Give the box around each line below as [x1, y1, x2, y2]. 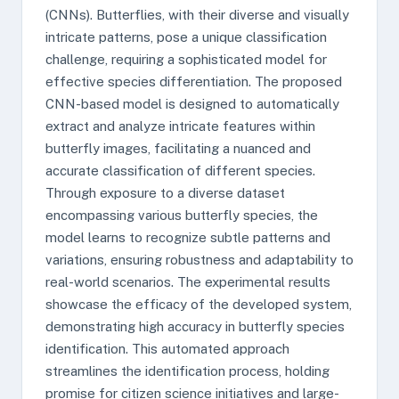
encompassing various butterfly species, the [45, 208, 318, 223]
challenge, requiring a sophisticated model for [45, 52, 327, 67]
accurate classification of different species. [45, 163, 315, 178]
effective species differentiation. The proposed [45, 74, 342, 89]
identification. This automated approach [45, 341, 289, 356]
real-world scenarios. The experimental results [45, 274, 330, 289]
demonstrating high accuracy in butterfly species [45, 319, 345, 334]
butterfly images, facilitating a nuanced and [45, 141, 311, 156]
